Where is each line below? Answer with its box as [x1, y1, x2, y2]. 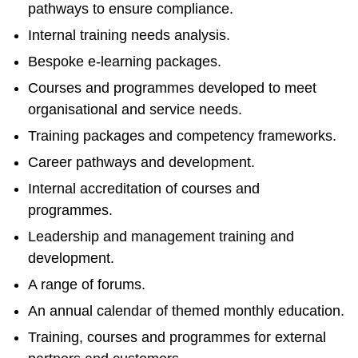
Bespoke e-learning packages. [28, 54, 221, 70]
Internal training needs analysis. [28, 27, 230, 43]
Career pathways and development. [28, 154, 255, 170]
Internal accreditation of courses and [28, 181, 260, 197]
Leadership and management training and [28, 229, 294, 245]
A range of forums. [28, 276, 145, 292]
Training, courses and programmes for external [28, 329, 326, 345]
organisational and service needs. [28, 101, 242, 117]
